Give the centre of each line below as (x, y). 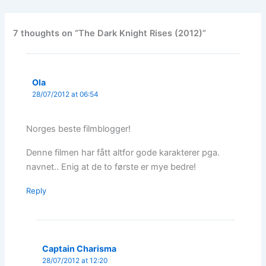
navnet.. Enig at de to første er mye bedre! (111, 167)
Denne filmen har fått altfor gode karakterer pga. (123, 153)
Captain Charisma (80, 249)
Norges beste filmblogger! (79, 129)
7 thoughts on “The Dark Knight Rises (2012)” (110, 33)
